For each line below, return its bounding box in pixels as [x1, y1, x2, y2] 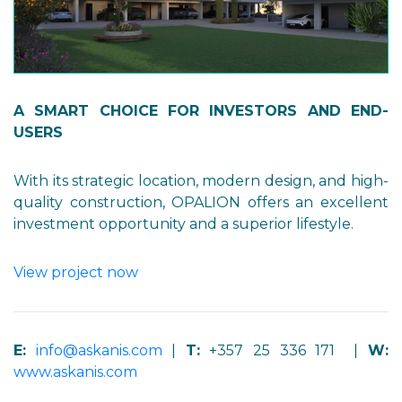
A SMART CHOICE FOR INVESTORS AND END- [13, 101, 389, 119]
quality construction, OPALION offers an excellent [13, 193, 389, 211]
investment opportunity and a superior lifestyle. [13, 214, 354, 232]
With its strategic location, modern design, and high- [13, 171, 389, 189]
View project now [13, 263, 138, 281]
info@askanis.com [35, 341, 162, 359]
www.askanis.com [13, 363, 137, 380]
